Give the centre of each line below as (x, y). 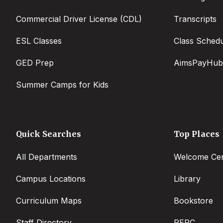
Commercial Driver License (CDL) (79, 19)
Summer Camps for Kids (62, 85)
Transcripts (195, 19)
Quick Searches (49, 134)
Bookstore (193, 201)
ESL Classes (39, 41)
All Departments (47, 157)
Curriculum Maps (49, 201)
